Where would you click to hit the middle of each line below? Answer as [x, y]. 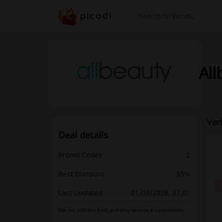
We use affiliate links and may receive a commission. [121, 210]
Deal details [83, 135]
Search [139, 21]
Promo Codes [80, 155]
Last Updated [80, 193]
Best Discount [81, 174]
